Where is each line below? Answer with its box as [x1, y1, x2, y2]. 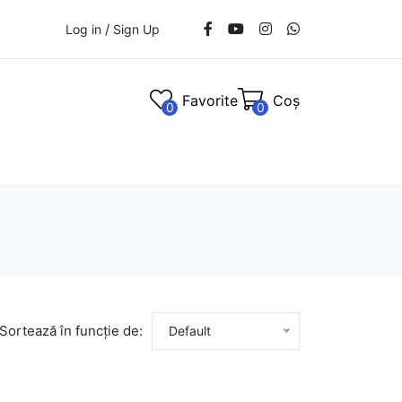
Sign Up [113, 21, 160, 37]
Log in [66, 21, 101, 37]
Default [169, 323, 211, 338]
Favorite [182, 92, 238, 109]
